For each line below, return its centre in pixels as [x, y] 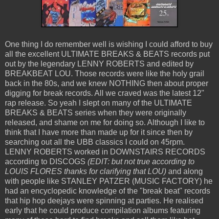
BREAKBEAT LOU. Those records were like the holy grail [105, 74]
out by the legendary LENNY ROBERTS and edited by [99, 64]
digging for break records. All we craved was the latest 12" [105, 93]
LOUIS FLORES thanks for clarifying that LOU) [86, 172]
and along [185, 172]
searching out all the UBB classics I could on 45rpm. [95, 142]
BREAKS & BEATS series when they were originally [96, 113]
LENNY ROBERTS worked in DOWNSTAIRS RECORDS [105, 152]
